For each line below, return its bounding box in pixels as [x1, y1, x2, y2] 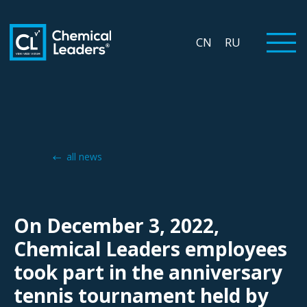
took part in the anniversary [14, 259, 282, 285]
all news [66, 150, 102, 163]
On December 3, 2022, [14, 212, 219, 238]
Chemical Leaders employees [14, 236, 287, 262]
